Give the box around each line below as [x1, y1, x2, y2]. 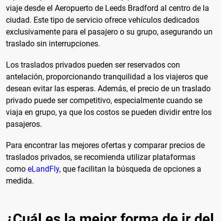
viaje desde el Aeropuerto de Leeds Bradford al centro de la [6, 3, 209, 13]
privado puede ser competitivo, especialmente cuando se [6, 96, 202, 106]
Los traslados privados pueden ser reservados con [6, 60, 180, 70]
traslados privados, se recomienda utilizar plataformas [6, 152, 195, 162]
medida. [6, 176, 34, 186]
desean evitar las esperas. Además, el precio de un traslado [6, 84, 211, 94]
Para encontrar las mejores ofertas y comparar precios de [6, 141, 205, 150]
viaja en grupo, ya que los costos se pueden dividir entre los [6, 108, 212, 117]
